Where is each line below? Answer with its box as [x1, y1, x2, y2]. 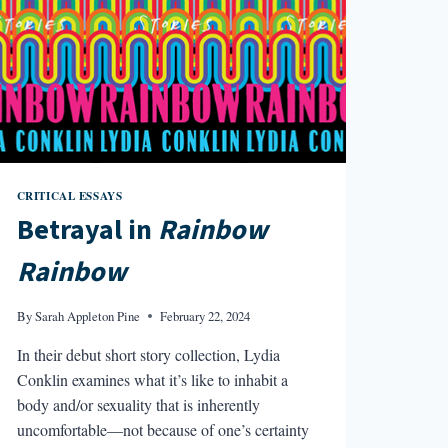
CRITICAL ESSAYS [16, 186, 123, 204]
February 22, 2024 [159, 306, 250, 325]
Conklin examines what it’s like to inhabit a [16, 368, 288, 390]
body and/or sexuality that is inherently [16, 393, 260, 415]
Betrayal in [16, 210, 158, 251]
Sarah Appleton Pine [34, 306, 140, 325]
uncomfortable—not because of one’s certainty [16, 418, 309, 440]
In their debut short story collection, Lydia [16, 343, 280, 365]
